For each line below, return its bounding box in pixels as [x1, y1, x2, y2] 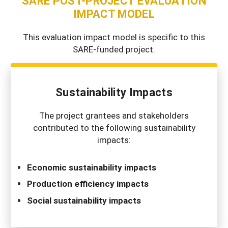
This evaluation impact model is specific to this [23, 31, 205, 43]
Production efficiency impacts [27, 178, 149, 190]
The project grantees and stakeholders [39, 109, 189, 121]
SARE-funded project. [73, 43, 155, 55]
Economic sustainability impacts [27, 161, 156, 173]
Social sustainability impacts [27, 194, 141, 206]
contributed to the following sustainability [33, 122, 195, 133]
